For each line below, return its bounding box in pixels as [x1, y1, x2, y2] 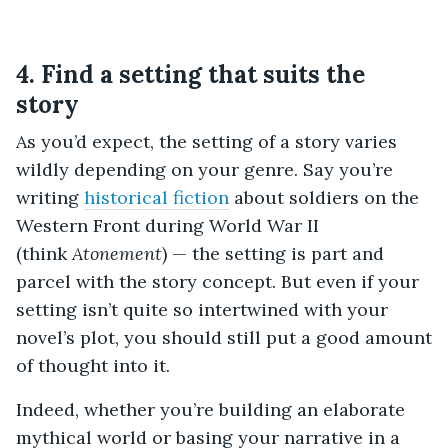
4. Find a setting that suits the [16, 58, 365, 90]
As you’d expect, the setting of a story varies [16, 129, 397, 153]
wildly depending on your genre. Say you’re [16, 157, 393, 181]
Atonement [72, 241, 162, 265]
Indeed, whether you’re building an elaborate [16, 397, 405, 421]
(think [16, 241, 72, 265]
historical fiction [84, 185, 229, 209]
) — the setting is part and [162, 241, 384, 265]
